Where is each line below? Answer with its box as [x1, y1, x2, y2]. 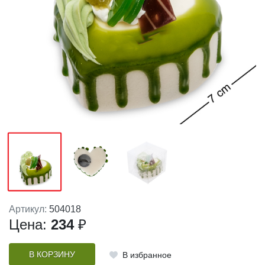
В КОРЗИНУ [28, 250, 75, 259]
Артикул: [9, 204, 49, 215]
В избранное [122, 250, 172, 260]
